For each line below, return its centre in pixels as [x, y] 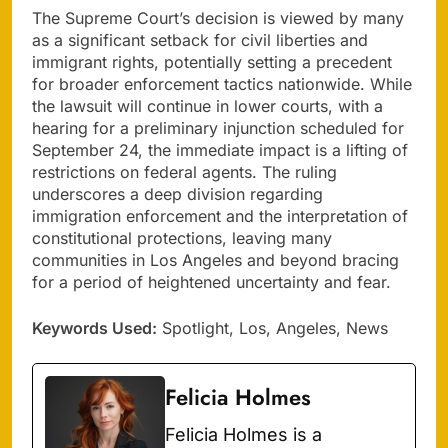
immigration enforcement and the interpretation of [220, 216]
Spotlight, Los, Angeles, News [272, 328]
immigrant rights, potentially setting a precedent [212, 62]
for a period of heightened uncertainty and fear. [211, 282]
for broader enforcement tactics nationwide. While [222, 84]
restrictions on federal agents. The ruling [184, 172]
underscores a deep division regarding [177, 194]
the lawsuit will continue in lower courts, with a [207, 106]
